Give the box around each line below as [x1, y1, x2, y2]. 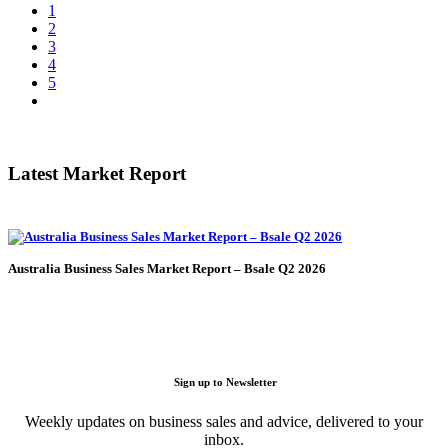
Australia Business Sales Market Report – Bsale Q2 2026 [8, 260, 326, 276]
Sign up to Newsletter [171, 376, 277, 389]
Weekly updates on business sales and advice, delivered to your [25, 413, 423, 431]
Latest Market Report [8, 162, 186, 184]
